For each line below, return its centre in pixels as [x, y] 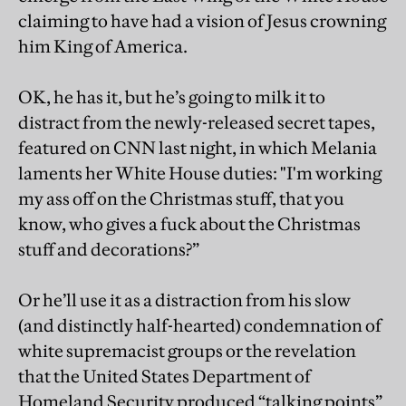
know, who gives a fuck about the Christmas [189, 224]
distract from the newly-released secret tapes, [197, 123]
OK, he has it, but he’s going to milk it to [172, 97]
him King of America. [103, 47]
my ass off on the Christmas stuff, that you [181, 199]
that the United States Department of [164, 377]
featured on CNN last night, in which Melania [198, 148]
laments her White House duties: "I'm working [200, 174]
